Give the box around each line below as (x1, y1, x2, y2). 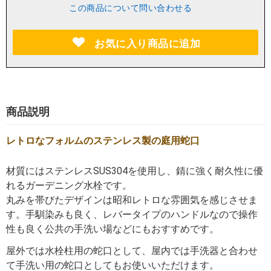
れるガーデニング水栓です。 (6, 180, 132, 192)
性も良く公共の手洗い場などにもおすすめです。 (6, 223, 219, 235)
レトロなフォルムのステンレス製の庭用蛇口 (6, 135, 200, 147)
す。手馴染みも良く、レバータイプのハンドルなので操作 (6, 209, 258, 221)
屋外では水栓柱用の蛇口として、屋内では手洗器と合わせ (6, 245, 258, 257)
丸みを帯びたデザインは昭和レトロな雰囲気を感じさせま (6, 194, 258, 206)
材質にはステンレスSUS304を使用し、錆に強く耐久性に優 (6, 165, 263, 177)
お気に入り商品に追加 (94, 38, 201, 50)
